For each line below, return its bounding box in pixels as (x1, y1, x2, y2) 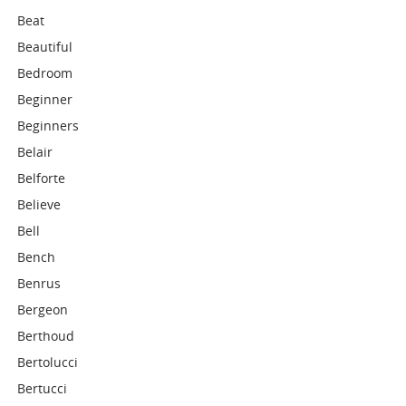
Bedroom (17, 64, 73, 82)
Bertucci (17, 380, 68, 397)
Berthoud (17, 327, 75, 344)
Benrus (17, 275, 62, 292)
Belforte (17, 169, 66, 187)
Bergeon (17, 301, 69, 318)
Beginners (17, 117, 80, 134)
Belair (17, 143, 53, 160)
